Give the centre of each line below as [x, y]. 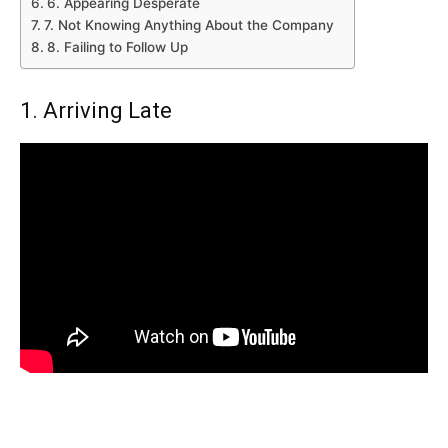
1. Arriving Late [96, 111]
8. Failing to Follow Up [117, 47]
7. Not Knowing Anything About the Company [188, 25]
